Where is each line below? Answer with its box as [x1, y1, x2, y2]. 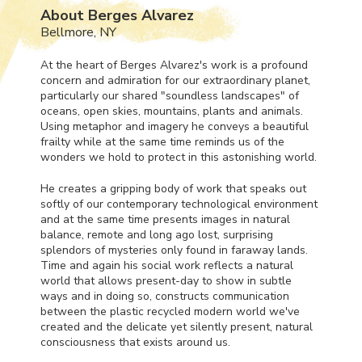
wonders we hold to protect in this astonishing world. [40, 149, 317, 165]
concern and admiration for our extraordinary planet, [40, 72, 310, 88]
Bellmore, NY [40, 23, 116, 41]
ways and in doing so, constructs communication [40, 288, 289, 304]
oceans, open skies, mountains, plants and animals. [40, 103, 303, 119]
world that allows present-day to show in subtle [40, 272, 292, 288]
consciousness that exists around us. [40, 334, 230, 350]
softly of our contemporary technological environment [40, 196, 318, 212]
